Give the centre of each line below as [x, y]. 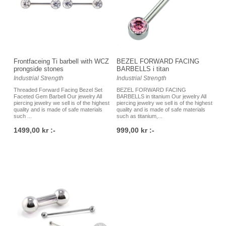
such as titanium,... [139, 116]
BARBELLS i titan [143, 69]
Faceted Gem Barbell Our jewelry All [58, 97]
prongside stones [39, 69]
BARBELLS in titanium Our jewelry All [161, 97]
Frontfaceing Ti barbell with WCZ [61, 62]
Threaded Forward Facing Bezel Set [58, 90]
